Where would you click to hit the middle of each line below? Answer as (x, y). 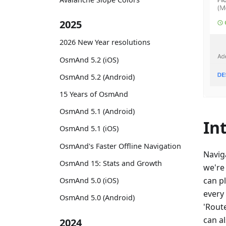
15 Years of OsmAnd (94, 94)
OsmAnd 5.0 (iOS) (89, 180)
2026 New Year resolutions (105, 42)
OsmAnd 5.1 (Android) (97, 111)
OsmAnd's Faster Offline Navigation (120, 146)
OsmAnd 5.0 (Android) (97, 198)
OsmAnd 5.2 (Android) (97, 77)
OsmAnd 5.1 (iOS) (89, 129)
